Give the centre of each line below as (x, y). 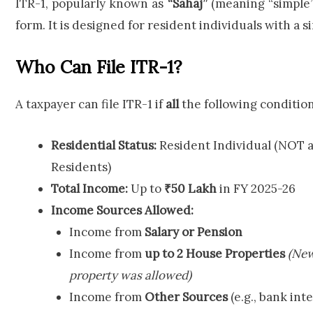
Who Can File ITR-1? (99, 67)
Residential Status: (104, 145)
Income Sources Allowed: (122, 210)
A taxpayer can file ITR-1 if (90, 104)
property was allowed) (130, 275)
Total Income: (89, 188)
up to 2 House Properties (214, 253)
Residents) (81, 167)
